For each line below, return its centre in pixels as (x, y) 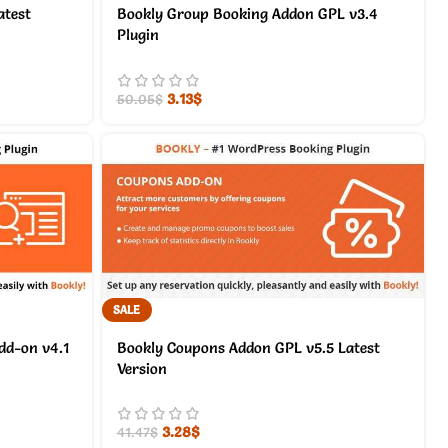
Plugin (137, 34)
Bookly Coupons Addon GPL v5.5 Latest (248, 347)
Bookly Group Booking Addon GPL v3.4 (247, 13)
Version (141, 368)
